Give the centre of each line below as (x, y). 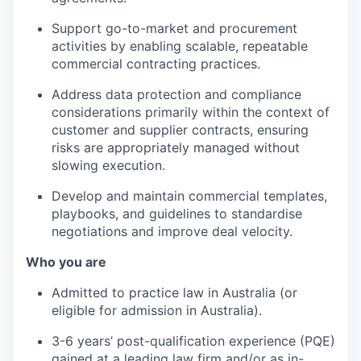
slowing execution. (108, 165)
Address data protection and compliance (176, 94)
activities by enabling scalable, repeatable (180, 46)
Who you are (66, 261)
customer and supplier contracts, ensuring (180, 129)
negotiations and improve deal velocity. (172, 231)
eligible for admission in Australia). (157, 310)
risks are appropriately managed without (176, 147)
